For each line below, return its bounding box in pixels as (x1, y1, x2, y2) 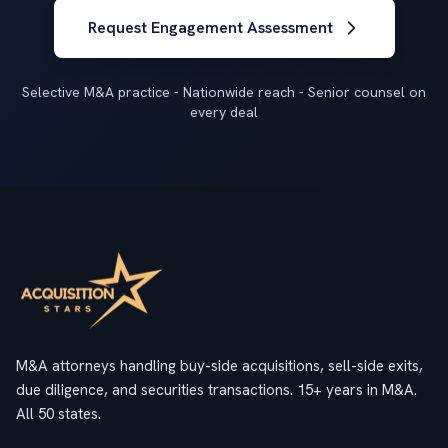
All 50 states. (16, 404, 101, 424)
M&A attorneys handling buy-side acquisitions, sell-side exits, (16, 356, 423, 376)
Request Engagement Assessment (87, 17, 333, 38)
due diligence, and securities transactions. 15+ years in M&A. (16, 380, 417, 400)
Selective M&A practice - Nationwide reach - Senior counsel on (22, 83, 426, 101)
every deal (190, 103, 258, 121)
